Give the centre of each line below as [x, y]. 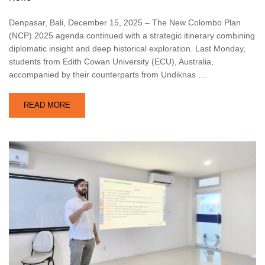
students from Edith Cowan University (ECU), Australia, [111, 61]
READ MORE [47, 105]
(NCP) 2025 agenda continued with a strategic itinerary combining [132, 35]
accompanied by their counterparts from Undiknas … [108, 74]
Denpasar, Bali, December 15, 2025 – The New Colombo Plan [125, 22]
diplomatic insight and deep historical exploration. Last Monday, [127, 48]
